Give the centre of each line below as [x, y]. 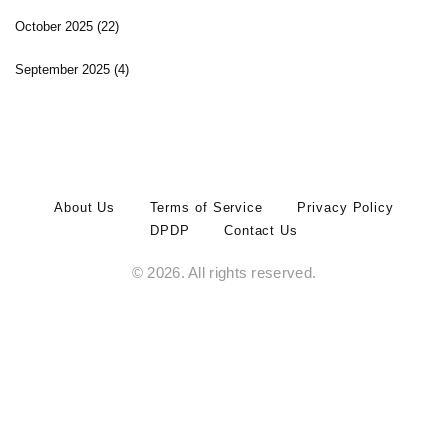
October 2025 [56, 27]
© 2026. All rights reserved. [224, 273]
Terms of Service [206, 208]
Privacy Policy [345, 208]
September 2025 [64, 70]
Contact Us [260, 231]
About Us [85, 208]
